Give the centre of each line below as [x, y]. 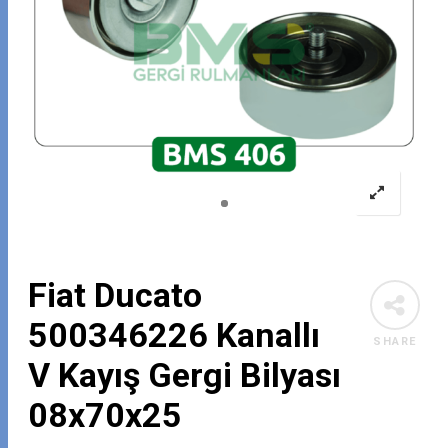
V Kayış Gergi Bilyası [185, 375]
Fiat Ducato [115, 295]
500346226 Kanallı [174, 335]
